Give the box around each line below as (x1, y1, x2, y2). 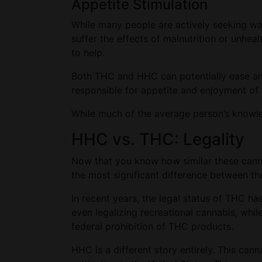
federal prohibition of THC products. (71, 220, 236, 232)
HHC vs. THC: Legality (71, 129, 244, 149)
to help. (71, 47, 108, 58)
